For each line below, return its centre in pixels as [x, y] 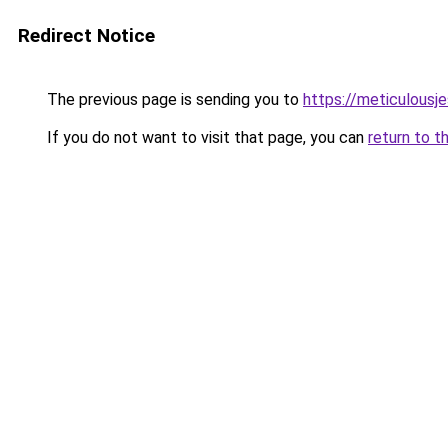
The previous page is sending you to [173, 99]
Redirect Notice [86, 35]
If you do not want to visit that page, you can [205, 137]
